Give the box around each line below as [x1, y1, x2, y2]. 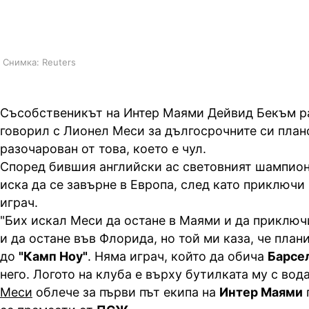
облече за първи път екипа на [32, 285, 219, 300]
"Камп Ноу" [19, 249, 88, 264]
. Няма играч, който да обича [88, 249, 268, 264]
